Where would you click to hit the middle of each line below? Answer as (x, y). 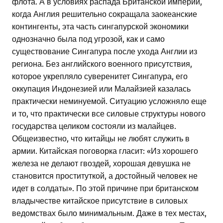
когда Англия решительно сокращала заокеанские (105, 14)
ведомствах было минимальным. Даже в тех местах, (109, 213)
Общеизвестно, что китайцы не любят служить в (101, 138)
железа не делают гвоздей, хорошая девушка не (101, 163)
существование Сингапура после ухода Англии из (105, 51)
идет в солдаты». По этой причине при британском (105, 188)
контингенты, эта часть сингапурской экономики (100, 26)
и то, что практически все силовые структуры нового (109, 113)
